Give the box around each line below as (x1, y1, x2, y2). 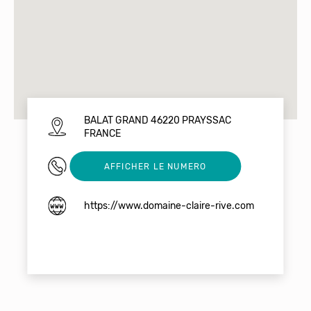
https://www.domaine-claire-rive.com (83, 200, 254, 212)
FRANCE (83, 127, 121, 140)
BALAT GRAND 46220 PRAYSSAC (83, 114, 231, 126)
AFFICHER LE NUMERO (103, 161, 207, 171)
